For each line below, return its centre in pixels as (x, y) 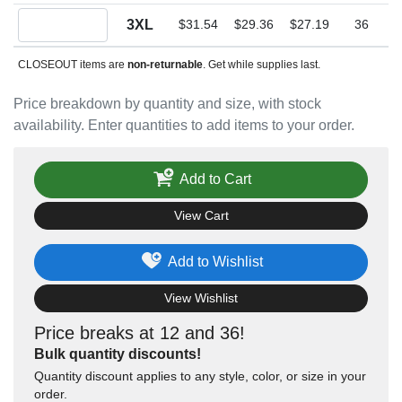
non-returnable (165, 65)
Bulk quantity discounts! (118, 354)
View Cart (201, 216)
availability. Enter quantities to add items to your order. (184, 125)
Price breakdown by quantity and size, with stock (167, 104)
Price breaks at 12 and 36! (140, 333)
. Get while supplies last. (261, 65)
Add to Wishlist (215, 262)
